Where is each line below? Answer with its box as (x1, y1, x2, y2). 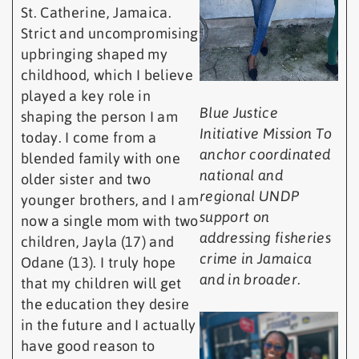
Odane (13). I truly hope (21, 254, 176, 272)
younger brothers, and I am (21, 192, 200, 209)
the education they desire (21, 296, 190, 313)
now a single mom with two (21, 212, 199, 230)
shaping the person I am (21, 108, 179, 126)
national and (200, 167, 284, 184)
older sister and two (21, 171, 151, 188)
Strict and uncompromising (21, 25, 199, 42)
